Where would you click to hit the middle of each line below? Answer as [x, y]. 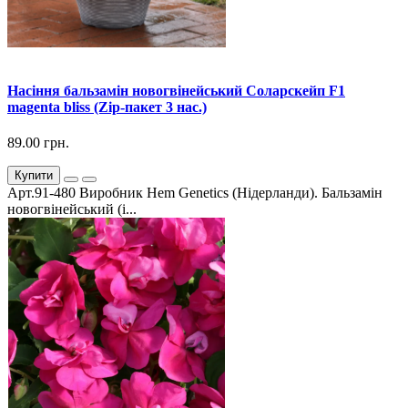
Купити [34, 175]
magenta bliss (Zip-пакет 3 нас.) [107, 107]
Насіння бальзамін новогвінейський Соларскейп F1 [176, 90]
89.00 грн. [38, 142]
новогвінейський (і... [72, 209]
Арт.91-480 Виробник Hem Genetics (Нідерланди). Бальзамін [195, 192]
